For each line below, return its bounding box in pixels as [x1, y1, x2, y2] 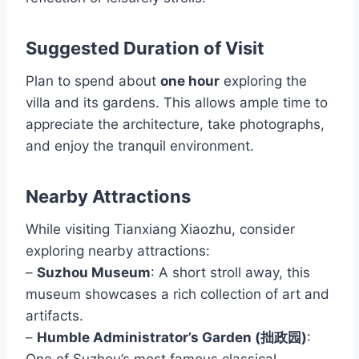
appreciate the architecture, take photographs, [26, 115, 325, 132]
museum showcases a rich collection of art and [26, 285, 329, 302]
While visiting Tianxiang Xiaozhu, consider [26, 220, 295, 237]
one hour [160, 72, 220, 89]
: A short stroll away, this [151, 264, 310, 280]
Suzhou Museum [37, 264, 151, 280]
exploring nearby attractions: [26, 242, 210, 259]
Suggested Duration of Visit [26, 37, 264, 58]
